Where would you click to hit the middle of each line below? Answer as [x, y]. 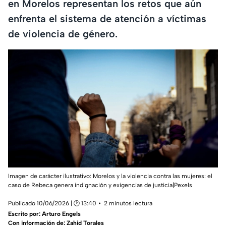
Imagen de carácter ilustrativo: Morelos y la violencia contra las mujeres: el [110, 176]
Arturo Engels [61, 214]
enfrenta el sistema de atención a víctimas [107, 18]
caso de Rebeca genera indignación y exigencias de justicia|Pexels [100, 185]
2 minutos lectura [128, 204]
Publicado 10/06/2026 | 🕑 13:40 [52, 204]
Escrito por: [25, 214]
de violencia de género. [63, 34]
